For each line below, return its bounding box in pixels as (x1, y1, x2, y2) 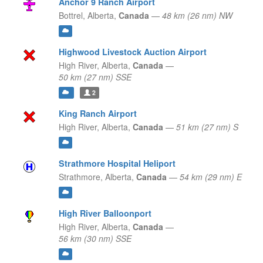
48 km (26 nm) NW (161, 9, 232, 22)
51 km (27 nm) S (176, 121, 238, 133)
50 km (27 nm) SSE (58, 71, 131, 83)
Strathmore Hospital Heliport (58, 157, 176, 170)
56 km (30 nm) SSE (58, 232, 131, 245)
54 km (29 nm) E (179, 171, 242, 183)
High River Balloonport (58, 207, 151, 220)
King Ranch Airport (58, 107, 137, 120)
